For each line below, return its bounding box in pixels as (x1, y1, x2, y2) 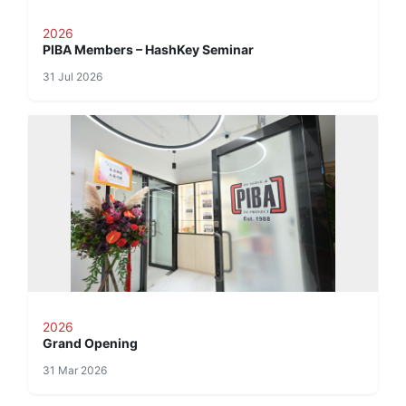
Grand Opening (43, 334, 138, 351)
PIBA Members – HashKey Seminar (43, 41, 254, 57)
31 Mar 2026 (43, 362, 107, 377)
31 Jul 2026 (43, 69, 102, 83)
